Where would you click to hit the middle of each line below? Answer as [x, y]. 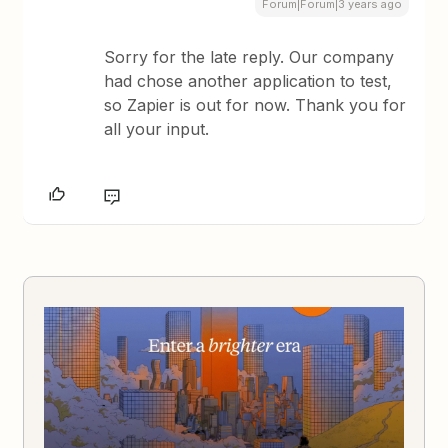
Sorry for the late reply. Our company [249, 56]
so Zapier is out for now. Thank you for [255, 104]
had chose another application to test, [248, 80]
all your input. [157, 128]
